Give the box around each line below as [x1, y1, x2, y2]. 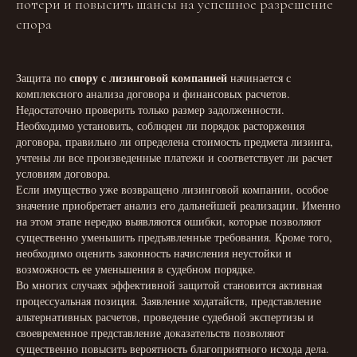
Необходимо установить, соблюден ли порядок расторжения [16, 118, 304, 133]
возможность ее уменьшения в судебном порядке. [16, 261, 256, 277]
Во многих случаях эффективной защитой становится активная [16, 277, 322, 292]
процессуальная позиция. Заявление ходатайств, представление [16, 293, 321, 308]
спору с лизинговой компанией [69, 69, 227, 86]
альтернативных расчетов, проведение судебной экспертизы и [16, 309, 314, 324]
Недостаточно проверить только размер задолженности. [16, 102, 284, 117]
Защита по [16, 70, 69, 85]
